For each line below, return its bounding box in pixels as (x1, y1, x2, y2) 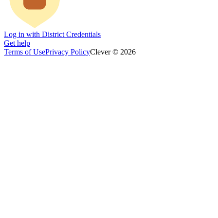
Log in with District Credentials (4, 30, 101, 38)
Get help (4, 38, 30, 47)
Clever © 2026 (90, 47, 136, 56)
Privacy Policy (45, 47, 90, 56)
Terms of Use (4, 47, 45, 56)
